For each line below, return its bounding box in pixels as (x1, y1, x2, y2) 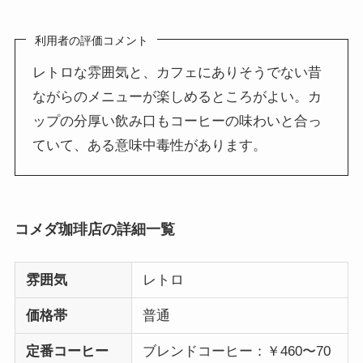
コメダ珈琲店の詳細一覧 (14, 220, 175, 237)
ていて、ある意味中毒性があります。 (32, 137, 267, 153)
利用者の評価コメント (35, 33, 149, 47)
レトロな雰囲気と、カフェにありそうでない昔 (32, 64, 322, 80)
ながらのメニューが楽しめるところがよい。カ (32, 88, 322, 105)
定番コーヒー (25, 343, 109, 359)
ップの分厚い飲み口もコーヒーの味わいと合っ (32, 113, 322, 129)
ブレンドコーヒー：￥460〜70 (142, 343, 331, 359)
